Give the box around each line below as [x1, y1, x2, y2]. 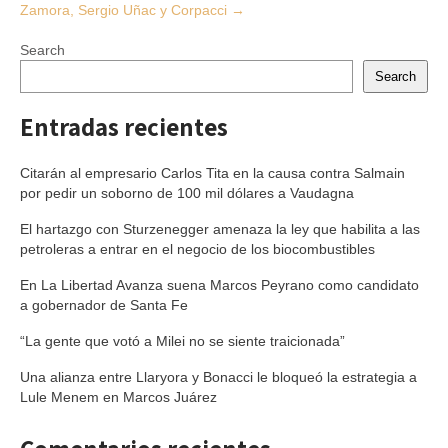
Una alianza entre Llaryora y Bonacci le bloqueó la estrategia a [20, 369, 417, 385]
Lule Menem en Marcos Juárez [20, 389, 217, 405]
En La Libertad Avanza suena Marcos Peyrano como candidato [20, 277, 419, 293]
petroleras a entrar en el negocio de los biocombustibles [20, 241, 375, 257]
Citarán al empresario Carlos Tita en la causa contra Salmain [20, 165, 405, 181]
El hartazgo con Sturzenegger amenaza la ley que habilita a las [20, 221, 420, 237]
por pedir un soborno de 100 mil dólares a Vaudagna [20, 185, 354, 201]
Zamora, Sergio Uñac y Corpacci [20, 2, 231, 18]
